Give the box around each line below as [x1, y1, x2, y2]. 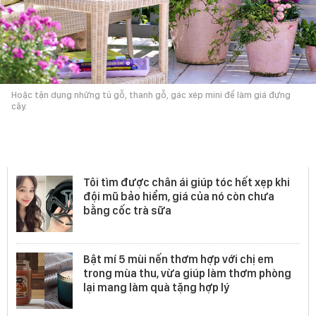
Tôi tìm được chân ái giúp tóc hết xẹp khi [83, 175, 290, 189]
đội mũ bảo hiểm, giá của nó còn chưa [83, 189, 274, 203]
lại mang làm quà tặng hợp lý [83, 280, 229, 294]
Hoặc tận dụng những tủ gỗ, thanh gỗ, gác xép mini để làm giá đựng [11, 89, 291, 100]
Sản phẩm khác [18, 140, 145, 163]
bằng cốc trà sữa [83, 203, 171, 217]
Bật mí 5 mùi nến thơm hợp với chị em [83, 252, 274, 266]
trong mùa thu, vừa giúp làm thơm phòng [83, 266, 291, 280]
